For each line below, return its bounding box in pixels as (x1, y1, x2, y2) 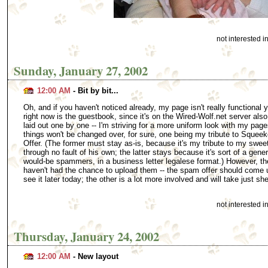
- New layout (71, 251, 119, 261)
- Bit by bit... (71, 86, 119, 95)
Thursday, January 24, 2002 (14, 227, 160, 245)
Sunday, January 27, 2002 (14, 61, 148, 80)
